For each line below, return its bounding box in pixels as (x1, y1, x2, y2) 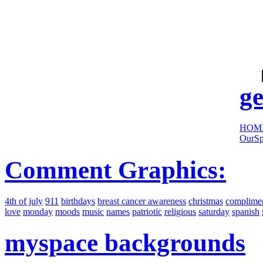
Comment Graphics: (5, 156, 226, 184)
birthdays (61, 195, 95, 206)
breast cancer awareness (97, 195, 186, 206)
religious (164, 206, 196, 217)
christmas (188, 195, 223, 206)
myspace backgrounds (5, 229, 245, 257)
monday (23, 206, 53, 217)
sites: (240, 63, 261, 75)
